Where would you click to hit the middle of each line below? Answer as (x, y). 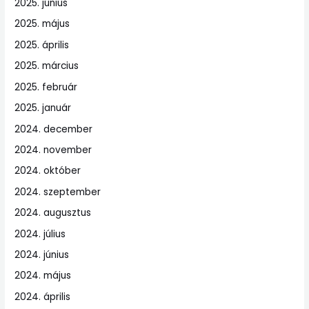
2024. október (48, 171)
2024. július (40, 234)
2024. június (42, 255)
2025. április (42, 45)
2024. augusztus (53, 213)
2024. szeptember (58, 192)
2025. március (47, 66)
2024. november (53, 150)
